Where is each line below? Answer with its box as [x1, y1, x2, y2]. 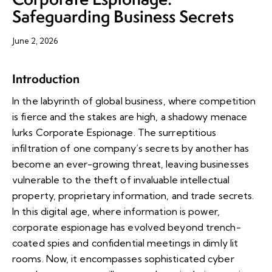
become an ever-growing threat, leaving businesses [12, 158, 249, 171]
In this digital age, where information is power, [12, 205, 220, 218]
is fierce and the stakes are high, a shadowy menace [12, 110, 248, 123]
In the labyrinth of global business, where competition [12, 95, 256, 107]
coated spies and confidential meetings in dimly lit [12, 237, 239, 250]
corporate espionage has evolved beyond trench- [12, 221, 241, 234]
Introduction [12, 70, 80, 87]
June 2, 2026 [12, 35, 58, 46]
